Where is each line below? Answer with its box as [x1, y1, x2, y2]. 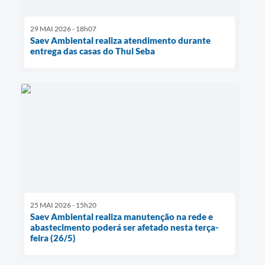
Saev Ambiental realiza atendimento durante [30, 34, 211, 46]
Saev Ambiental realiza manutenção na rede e [30, 211, 213, 222]
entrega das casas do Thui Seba [30, 45, 155, 56]
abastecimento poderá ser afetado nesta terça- [30, 221, 219, 232]
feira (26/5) [30, 232, 76, 243]
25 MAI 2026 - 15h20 [30, 200, 96, 209]
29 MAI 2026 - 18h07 [30, 24, 96, 33]
